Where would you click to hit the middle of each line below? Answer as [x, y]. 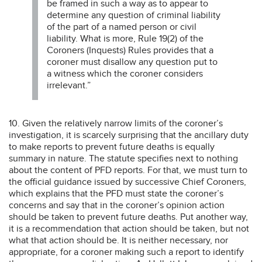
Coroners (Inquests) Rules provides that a [130, 50]
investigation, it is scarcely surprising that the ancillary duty [129, 135]
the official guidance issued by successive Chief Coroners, [127, 182]
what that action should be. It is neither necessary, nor [118, 240]
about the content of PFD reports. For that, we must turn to [128, 170]
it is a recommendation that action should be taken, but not [129, 228]
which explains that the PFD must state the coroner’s [116, 193]
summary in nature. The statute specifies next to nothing [123, 158]
